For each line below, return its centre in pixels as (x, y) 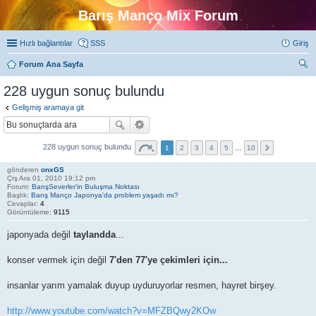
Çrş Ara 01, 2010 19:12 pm (51, 178)
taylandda (95, 235)
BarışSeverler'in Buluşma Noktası (86, 186)
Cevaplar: (24, 203)
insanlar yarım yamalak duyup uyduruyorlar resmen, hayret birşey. (142, 285)
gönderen (24, 169)
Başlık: (19, 195)
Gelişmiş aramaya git (48, 107)
